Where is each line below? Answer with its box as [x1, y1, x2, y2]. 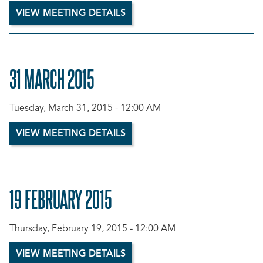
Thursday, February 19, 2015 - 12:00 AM [9, 224, 176, 234]
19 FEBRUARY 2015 [9, 184, 112, 213]
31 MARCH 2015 [9, 64, 95, 92]
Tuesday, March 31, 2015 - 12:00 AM [9, 104, 161, 113]
